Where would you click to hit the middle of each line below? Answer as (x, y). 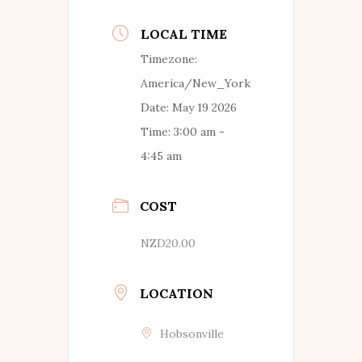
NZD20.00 (168, 244)
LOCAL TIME (184, 34)
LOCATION (177, 294)
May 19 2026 (204, 108)
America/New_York (196, 84)
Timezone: (169, 59)
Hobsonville (192, 334)
